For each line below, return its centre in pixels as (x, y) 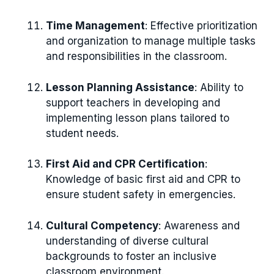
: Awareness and (199, 225)
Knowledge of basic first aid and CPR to (143, 180)
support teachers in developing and (133, 102)
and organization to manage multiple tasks (151, 41)
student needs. (82, 133)
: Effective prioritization (201, 26)
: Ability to (219, 87)
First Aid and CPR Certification (125, 164)
